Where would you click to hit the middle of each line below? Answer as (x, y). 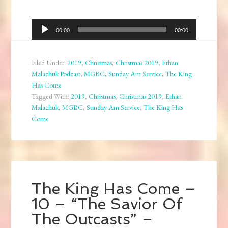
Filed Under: (50, 63)
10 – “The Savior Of (107, 204)
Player (41, 39)
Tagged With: (51, 96)
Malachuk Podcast (56, 74)
